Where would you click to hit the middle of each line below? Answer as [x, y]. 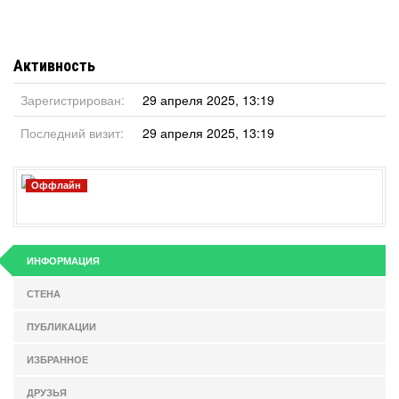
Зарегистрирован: [73, 100]
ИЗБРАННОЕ [57, 359]
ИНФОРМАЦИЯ [63, 261]
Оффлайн [57, 185]
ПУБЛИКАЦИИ [61, 326]
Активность [54, 65]
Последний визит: [72, 133]
